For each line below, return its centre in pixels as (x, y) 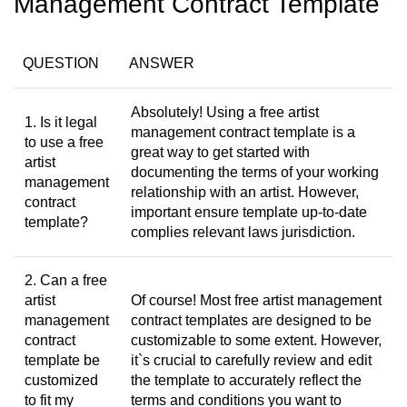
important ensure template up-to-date (249, 212)
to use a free (64, 142)
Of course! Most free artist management (256, 300)
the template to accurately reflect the (246, 380)
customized (61, 380)
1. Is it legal (61, 122)
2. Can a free (66, 280)
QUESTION (61, 63)
